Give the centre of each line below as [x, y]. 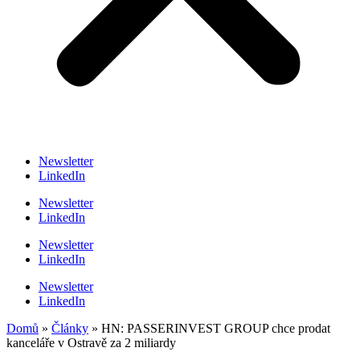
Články [70, 328]
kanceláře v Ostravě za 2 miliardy [91, 343]
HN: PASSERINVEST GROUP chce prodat [216, 328]
